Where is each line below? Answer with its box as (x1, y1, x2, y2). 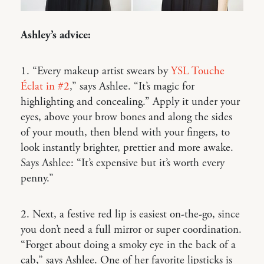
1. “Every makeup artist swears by (21, 64, 171, 79)
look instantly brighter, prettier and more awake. (21, 141, 233, 156)
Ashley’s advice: (21, 28, 91, 43)
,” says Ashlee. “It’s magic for (70, 80, 194, 94)
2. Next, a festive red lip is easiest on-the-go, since (21, 207, 240, 222)
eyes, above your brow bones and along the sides (21, 110, 232, 125)
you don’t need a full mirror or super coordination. (21, 223, 242, 237)
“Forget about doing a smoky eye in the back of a (21, 238, 236, 253)
